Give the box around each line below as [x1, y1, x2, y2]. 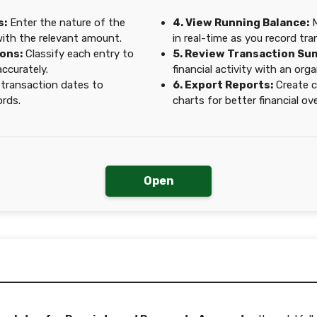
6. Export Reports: [173, 79, 273, 91]
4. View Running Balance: [173, 16, 309, 29]
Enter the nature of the [7, 16, 125, 29]
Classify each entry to [23, 47, 134, 60]
